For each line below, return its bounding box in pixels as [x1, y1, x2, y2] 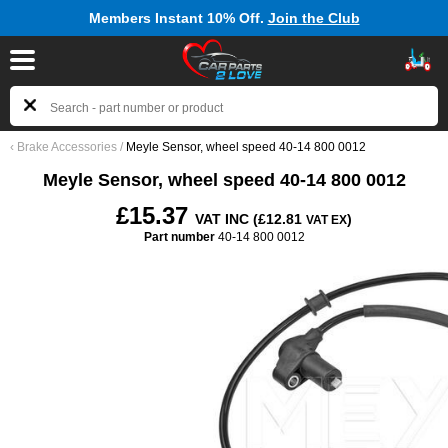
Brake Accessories [17, 140, 120, 154]
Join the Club [267, 10, 360, 26]
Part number [143, 230, 215, 244]
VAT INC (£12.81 [195, 211, 306, 227]
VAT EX [306, 214, 347, 226]
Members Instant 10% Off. [88, 10, 268, 26]
